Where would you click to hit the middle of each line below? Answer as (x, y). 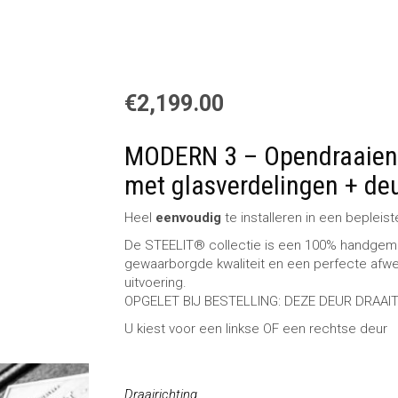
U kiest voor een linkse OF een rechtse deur (256, 328)
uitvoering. (156, 282)
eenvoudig (189, 217)
